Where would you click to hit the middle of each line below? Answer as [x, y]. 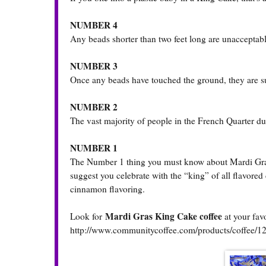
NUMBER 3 [94, 66]
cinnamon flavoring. [107, 189]
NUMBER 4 [94, 25]
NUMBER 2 [94, 107]
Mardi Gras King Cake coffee [165, 216]
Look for [88, 216]
